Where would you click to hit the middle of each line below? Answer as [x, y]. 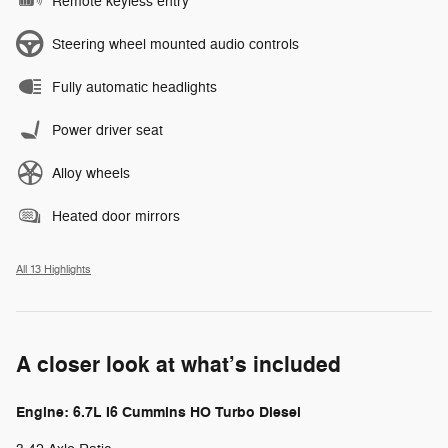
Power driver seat [107, 131]
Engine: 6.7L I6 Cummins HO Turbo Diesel [158, 413]
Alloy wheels [91, 174]
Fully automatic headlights [134, 88]
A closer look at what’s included [178, 365]
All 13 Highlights [53, 270]
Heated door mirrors [116, 217]
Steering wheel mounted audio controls [175, 45]
